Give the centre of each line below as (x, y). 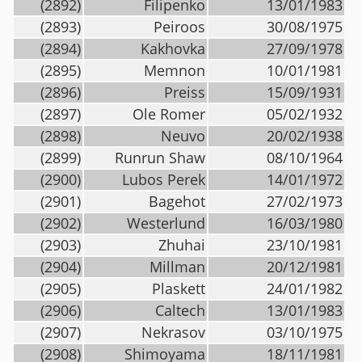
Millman (177, 267)
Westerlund (166, 223)
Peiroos (179, 27)
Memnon (175, 70)
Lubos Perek (164, 179)
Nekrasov (173, 332)
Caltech (180, 310)
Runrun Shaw (160, 158)
